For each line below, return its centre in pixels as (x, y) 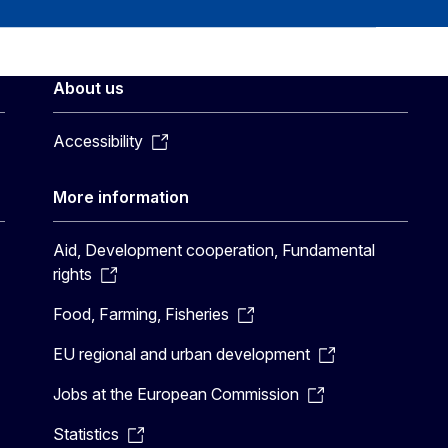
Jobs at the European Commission (176, 394)
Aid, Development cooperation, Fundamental (214, 250)
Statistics (86, 434)
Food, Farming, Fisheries (141, 314)
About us (89, 88)
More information (121, 197)
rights (73, 274)
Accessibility (98, 141)
